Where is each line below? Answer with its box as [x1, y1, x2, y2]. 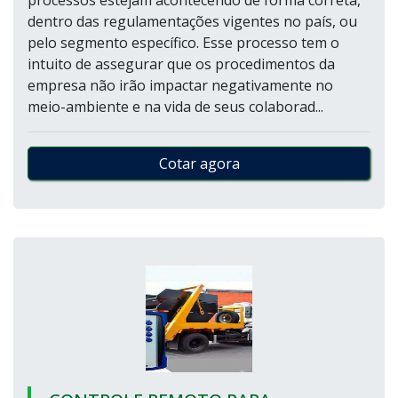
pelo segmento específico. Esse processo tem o [28, 33, 339, 52]
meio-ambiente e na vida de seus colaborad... [28, 97, 323, 116]
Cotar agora [158, 154, 240, 173]
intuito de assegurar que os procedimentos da [28, 54, 335, 74]
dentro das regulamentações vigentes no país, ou [28, 12, 357, 31]
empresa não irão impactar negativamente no [28, 76, 333, 95]
